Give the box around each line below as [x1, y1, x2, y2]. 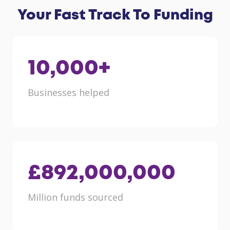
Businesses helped [28, 86, 109, 99]
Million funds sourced [28, 190, 123, 203]
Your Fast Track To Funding [17, 9, 213, 22]
